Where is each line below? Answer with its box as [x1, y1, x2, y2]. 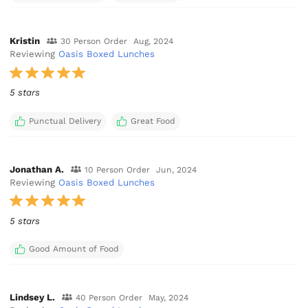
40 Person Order [75, 292, 142, 302]
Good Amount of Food [28, 244, 119, 254]
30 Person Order [60, 36, 127, 47]
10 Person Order [84, 164, 150, 175]
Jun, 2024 [156, 164, 197, 175]
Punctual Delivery [28, 116, 101, 126]
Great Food [130, 116, 175, 126]
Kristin [10, 36, 41, 47]
